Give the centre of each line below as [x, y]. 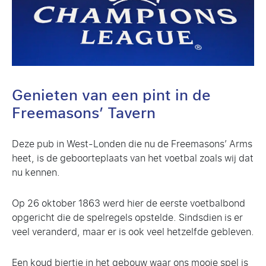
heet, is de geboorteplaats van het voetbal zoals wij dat [133, 158]
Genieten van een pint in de [111, 95]
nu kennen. [36, 172]
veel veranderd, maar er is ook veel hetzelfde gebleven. [133, 232]
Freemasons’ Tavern [84, 113]
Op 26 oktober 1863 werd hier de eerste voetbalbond [129, 203]
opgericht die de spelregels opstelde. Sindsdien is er [127, 217]
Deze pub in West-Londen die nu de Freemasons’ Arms [132, 144]
